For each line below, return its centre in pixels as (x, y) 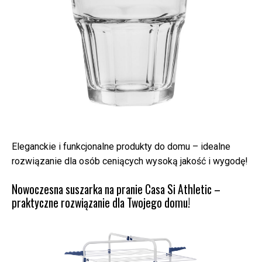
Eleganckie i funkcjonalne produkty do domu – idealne (121, 146)
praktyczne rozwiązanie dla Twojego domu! (101, 202)
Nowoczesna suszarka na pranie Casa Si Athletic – (116, 189)
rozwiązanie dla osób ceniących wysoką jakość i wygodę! (130, 161)
